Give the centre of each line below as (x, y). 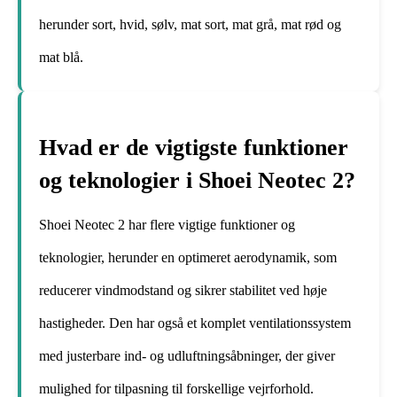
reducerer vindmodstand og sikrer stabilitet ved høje (183, 291)
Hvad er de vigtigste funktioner (194, 148)
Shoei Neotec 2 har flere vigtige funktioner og (167, 225)
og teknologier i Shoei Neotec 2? (197, 181)
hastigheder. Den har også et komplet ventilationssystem (195, 323)
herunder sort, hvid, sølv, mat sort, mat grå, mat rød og (190, 24)
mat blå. (61, 57)
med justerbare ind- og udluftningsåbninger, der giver (187, 356)
